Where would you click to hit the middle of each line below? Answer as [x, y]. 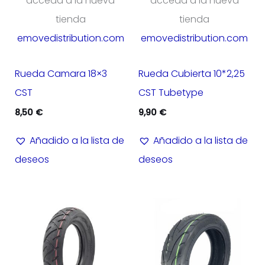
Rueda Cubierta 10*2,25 [192, 74]
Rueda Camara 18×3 [61, 74]
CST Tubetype [171, 93]
